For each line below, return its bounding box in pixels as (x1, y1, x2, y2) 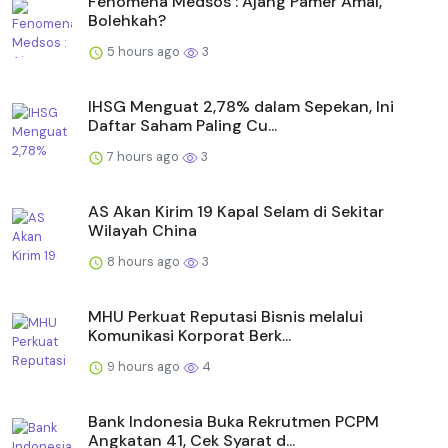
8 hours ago (104, 252, 183, 270)
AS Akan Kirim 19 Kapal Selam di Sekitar (88, 200, 384, 222)
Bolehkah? (88, 9, 166, 31)
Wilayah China (88, 219, 197, 241)
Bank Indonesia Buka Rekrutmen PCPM (88, 410, 379, 432)
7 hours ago (104, 147, 182, 165)
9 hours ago (104, 357, 183, 375)
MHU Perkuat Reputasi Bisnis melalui (88, 305, 363, 327)
